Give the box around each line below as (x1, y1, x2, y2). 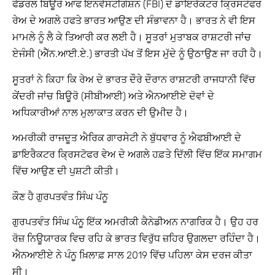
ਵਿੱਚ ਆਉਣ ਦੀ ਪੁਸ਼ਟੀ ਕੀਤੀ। (12, 165, 120, 177)
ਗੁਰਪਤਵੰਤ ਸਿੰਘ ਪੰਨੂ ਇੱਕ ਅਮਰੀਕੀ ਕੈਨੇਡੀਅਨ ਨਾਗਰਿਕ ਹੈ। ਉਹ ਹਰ (12, 216, 258, 228)
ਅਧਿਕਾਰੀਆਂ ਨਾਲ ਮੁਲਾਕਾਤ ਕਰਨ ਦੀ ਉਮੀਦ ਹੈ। (12, 106, 188, 118)
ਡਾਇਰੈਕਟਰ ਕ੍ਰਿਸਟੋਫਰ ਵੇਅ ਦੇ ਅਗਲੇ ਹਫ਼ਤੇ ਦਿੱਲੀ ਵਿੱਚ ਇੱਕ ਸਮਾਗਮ (12, 149, 262, 161)
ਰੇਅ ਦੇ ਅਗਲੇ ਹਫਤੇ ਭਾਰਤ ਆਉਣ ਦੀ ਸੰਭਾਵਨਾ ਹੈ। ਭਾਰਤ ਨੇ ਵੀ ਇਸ (12, 15, 255, 27)
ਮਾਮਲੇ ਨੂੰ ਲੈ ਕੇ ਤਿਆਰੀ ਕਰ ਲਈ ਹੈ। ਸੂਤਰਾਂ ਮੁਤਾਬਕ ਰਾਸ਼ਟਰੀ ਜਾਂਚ (12, 31, 251, 44)
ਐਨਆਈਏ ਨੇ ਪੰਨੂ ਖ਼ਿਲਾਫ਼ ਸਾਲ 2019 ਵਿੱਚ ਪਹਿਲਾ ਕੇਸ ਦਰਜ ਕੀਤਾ (12, 249, 252, 261)
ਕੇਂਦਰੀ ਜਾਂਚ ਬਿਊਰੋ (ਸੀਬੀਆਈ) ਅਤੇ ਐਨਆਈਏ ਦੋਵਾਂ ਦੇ (12, 90, 214, 102)
